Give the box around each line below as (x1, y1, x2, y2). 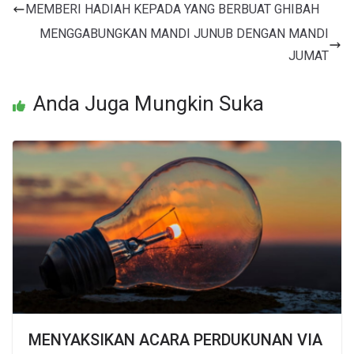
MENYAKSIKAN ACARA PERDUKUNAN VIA (28, 330, 322, 350)
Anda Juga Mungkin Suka (33, 92, 264, 116)
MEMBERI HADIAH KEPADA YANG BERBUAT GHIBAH (25, 2, 319, 17)
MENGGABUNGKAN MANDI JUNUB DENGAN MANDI (40, 26, 329, 42)
